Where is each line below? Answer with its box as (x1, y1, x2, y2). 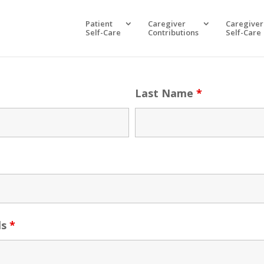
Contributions (147, 27, 199, 38)
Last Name (135, 86, 196, 101)
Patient (85, 18, 113, 29)
